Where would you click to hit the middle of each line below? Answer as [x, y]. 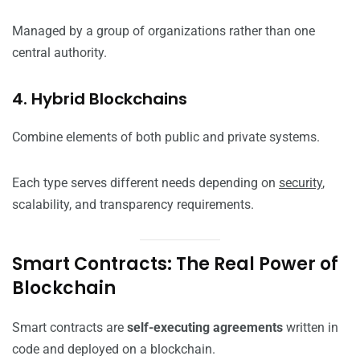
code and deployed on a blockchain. [114, 350]
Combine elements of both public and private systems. [166, 137]
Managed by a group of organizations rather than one [164, 31]
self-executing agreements [205, 328]
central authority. [59, 53]
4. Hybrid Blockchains [100, 99]
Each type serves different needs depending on [145, 183]
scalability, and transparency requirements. [133, 205]
